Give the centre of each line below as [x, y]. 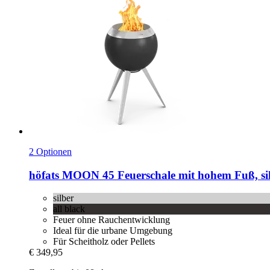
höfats [44, 175]
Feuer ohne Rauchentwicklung [111, 220]
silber [63, 198]
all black [69, 209]
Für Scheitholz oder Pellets [104, 242]
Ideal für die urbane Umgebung [113, 231]
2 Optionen [50, 151]
